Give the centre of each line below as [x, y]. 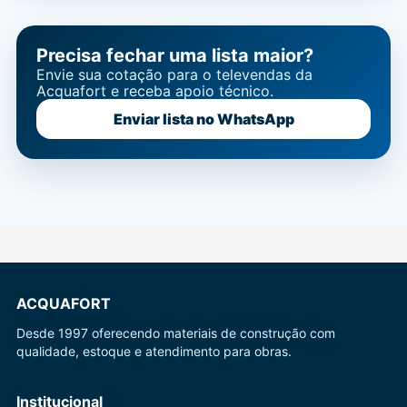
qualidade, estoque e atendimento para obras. [154, 351]
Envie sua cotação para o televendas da [174, 74]
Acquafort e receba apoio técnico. [155, 91]
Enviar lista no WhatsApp [203, 119]
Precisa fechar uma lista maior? [175, 55]
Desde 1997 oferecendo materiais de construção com [176, 333]
